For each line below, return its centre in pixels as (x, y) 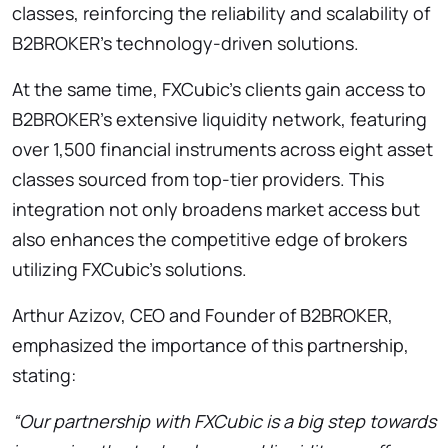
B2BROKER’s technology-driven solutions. (185, 42)
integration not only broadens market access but (216, 208)
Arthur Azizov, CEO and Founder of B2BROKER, (202, 314)
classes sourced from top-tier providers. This (198, 178)
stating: (44, 374)
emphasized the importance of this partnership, (210, 344)
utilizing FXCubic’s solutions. (129, 268)
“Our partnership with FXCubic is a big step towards (224, 420)
